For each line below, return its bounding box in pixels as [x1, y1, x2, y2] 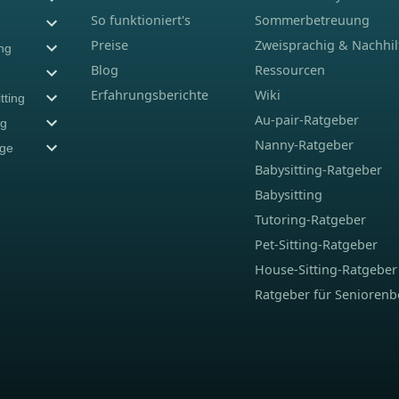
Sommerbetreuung [254, 12, 370, 28]
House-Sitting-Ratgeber [254, 261, 397, 278]
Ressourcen [254, 61, 325, 78]
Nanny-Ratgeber [254, 136, 354, 153]
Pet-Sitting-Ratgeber [254, 236, 378, 253]
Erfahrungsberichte [91, 86, 209, 103]
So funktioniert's [91, 12, 191, 28]
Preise [91, 37, 129, 53]
